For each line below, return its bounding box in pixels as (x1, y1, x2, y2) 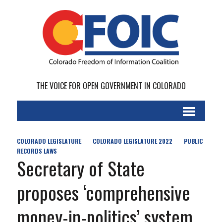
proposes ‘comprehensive (16, 178, 190, 207)
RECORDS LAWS (16, 147, 57, 156)
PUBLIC (183, 137, 203, 146)
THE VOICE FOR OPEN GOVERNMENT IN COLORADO (36, 80, 186, 92)
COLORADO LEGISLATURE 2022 (92, 137, 172, 146)
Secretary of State (16, 154, 145, 182)
